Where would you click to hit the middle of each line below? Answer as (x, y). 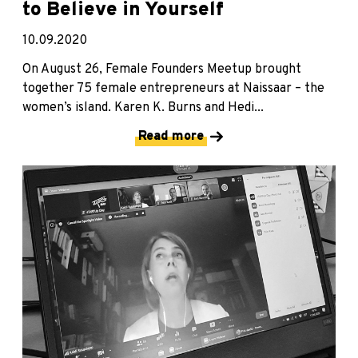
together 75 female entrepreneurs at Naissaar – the (173, 88)
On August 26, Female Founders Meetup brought (162, 69)
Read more (171, 136)
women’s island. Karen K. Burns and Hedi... (143, 107)
